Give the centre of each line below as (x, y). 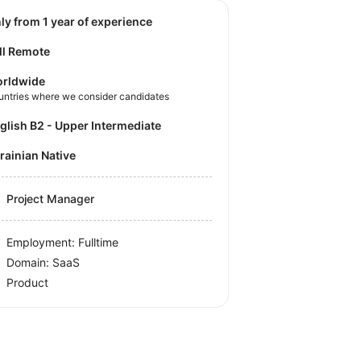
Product (28, 282)
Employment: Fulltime (63, 242)
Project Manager (51, 198)
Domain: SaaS (44, 262)
